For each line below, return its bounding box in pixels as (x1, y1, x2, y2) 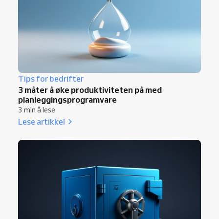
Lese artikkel (18, 116, 65, 127)
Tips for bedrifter (18, 73, 84, 84)
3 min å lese (18, 105, 55, 114)
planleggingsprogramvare (18, 94, 117, 105)
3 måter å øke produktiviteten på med (18, 84, 162, 95)
